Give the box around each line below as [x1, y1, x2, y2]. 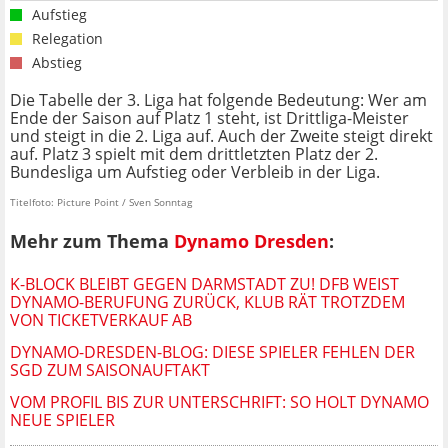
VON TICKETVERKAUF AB [10, 308, 192, 331]
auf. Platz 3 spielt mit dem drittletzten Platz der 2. [10, 143, 378, 166]
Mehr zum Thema [10, 229, 174, 254]
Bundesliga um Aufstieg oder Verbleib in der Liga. [10, 161, 380, 184]
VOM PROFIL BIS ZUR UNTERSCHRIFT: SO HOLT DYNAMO [10, 390, 429, 413]
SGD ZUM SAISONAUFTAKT [10, 358, 210, 381]
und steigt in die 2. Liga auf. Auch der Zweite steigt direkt [10, 125, 433, 148]
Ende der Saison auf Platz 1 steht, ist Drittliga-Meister [10, 107, 409, 130]
